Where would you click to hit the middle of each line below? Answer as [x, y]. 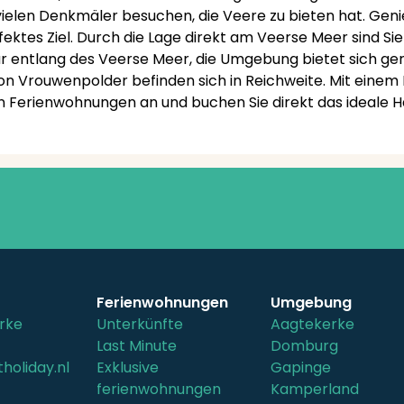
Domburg [305, 346]
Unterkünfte [139, 324]
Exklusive [127, 367]
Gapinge [301, 367]
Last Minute [136, 346]
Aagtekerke [313, 324]
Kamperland [315, 389]
